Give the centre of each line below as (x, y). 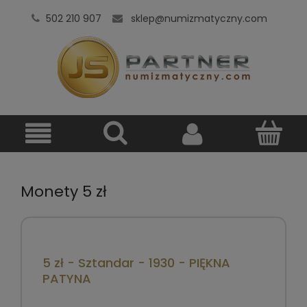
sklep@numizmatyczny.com (199, 19)
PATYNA (67, 278)
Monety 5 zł (64, 191)
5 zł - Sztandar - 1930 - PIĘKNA (136, 262)
